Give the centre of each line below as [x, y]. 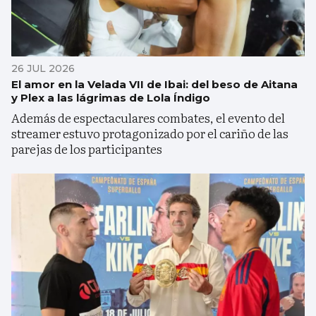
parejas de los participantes [87, 148]
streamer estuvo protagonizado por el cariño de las [150, 133]
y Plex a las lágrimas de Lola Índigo [111, 97]
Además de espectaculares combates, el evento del [148, 117]
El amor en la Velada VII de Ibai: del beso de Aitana [154, 84]
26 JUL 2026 [43, 68]
